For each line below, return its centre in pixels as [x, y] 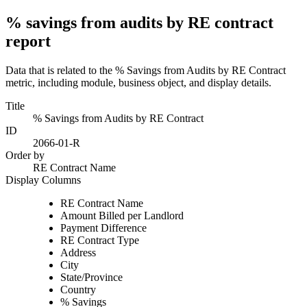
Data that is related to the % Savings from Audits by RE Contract [146, 70]
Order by [25, 155]
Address [78, 252]
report [28, 41]
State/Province [91, 277]
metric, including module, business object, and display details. [138, 82]
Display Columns [43, 180]
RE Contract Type [100, 240]
